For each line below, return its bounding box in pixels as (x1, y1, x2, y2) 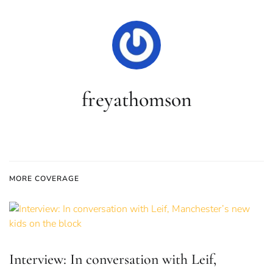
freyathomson (81, 87, 192, 112)
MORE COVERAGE (9, 174, 79, 183)
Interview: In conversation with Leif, (9, 250, 216, 268)
